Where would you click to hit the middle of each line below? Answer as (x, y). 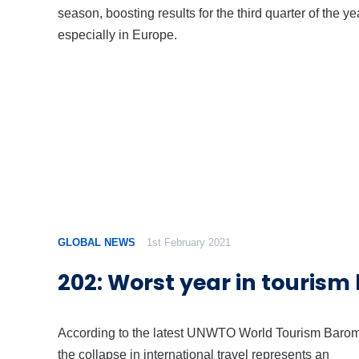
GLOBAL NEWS (97, 243)
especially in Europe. (117, 35)
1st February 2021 (189, 243)
